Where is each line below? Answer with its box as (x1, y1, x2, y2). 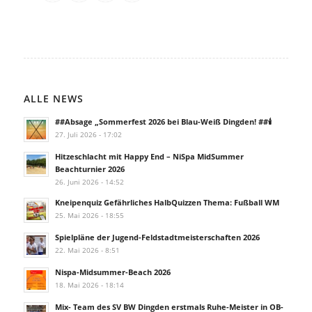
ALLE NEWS (23, 91, 84, 105)
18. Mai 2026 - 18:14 (54, 279, 124, 290)
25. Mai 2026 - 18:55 (54, 210, 124, 220)
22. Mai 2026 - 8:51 (54, 244, 120, 255)
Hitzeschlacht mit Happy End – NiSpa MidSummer (54, 150, 244, 162)
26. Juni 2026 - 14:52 (54, 176, 124, 187)
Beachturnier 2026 (54, 163, 125, 174)
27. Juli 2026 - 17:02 (54, 129, 122, 139)
